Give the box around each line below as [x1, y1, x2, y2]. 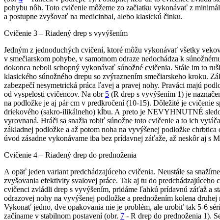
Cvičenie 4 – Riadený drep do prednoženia [4, 151, 137, 160]
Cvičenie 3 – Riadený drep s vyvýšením [4, 29, 128, 38]
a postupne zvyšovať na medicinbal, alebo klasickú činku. [4, 12, 183, 21]
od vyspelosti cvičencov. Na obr [4, 90, 105, 99]
